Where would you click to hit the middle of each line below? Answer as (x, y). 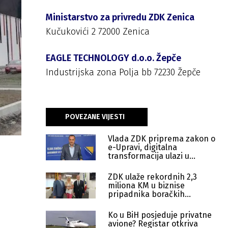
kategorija (127, 203)
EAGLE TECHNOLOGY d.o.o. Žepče (113, 58)
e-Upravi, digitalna (142, 147)
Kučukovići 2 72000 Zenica (98, 32)
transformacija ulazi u (149, 156)
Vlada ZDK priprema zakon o (162, 139)
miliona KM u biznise (146, 186)
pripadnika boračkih (146, 194)
